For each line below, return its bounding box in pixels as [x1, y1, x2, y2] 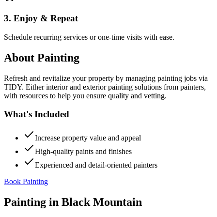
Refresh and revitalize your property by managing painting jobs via [4, 74, 208, 82]
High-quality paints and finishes [35, 147, 132, 155]
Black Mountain [62, 195, 142, 208]
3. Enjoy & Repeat [4, 13, 78, 24]
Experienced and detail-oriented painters [35, 161, 157, 169]
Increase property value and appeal [35, 134, 141, 142]
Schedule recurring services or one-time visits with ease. [4, 32, 174, 41]
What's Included [4, 109, 69, 120]
